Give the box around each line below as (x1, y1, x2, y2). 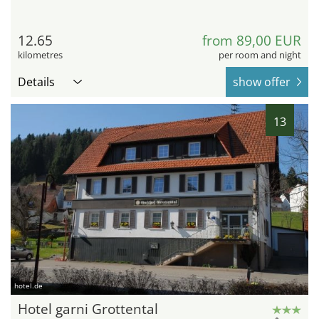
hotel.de (14, 280, 43, 291)
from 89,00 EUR (202, 31, 301, 51)
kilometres (18, 48, 63, 62)
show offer (233, 74, 291, 90)
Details (18, 74, 55, 90)
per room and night (219, 48, 301, 62)
